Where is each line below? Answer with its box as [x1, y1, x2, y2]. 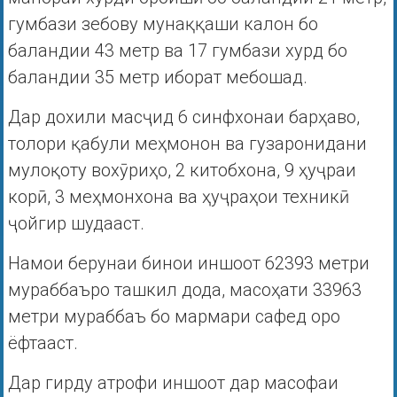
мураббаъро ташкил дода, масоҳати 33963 [7, 279, 362, 301]
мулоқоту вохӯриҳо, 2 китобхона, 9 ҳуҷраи [7, 160, 356, 182]
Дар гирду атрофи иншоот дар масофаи [7, 372, 339, 394]
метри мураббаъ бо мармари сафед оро [7, 306, 340, 328]
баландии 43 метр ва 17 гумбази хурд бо [7, 40, 347, 62]
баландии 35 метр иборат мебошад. [7, 66, 307, 89]
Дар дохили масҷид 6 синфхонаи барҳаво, [7, 106, 360, 128]
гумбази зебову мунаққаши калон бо [7, 13, 318, 35]
